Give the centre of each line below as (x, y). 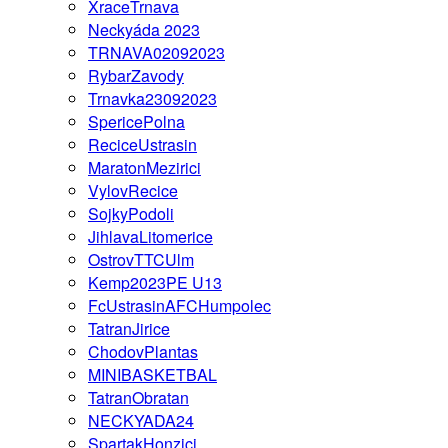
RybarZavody (136, 75)
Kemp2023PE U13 (155, 282)
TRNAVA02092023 (156, 52)
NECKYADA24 (141, 420)
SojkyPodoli (131, 213)
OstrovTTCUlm (141, 259)
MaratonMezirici (144, 167)
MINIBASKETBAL (152, 374)
